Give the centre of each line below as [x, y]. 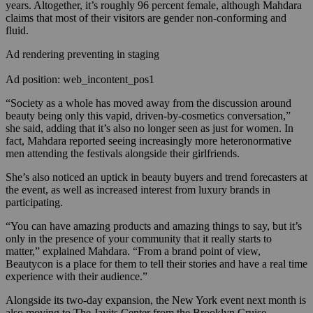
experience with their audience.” [77, 276]
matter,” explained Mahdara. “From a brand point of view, [133, 251]
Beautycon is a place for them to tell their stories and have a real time [156, 263]
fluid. [17, 30]
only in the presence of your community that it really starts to [139, 238]
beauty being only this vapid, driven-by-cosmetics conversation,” [148, 115]
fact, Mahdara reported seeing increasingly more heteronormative [148, 140]
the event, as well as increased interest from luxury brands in [138, 189]
